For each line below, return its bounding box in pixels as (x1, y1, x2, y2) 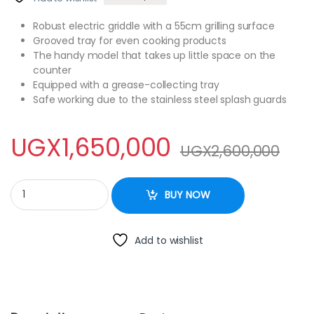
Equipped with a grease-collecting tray (33, 77, 219, 92)
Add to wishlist (135, 233, 203, 247)
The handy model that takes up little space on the (33, 48, 276, 62)
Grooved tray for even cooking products (33, 33, 226, 48)
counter (33, 62, 72, 77)
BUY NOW (165, 188, 211, 203)
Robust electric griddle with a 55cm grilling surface (33, 18, 275, 33)
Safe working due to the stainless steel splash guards (33, 92, 287, 107)
